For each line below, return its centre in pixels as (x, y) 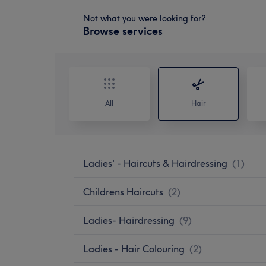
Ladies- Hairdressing (129, 220)
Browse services (123, 31)
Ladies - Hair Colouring (134, 248)
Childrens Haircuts (123, 191)
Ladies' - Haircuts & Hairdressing (155, 163)
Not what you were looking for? (145, 18)
